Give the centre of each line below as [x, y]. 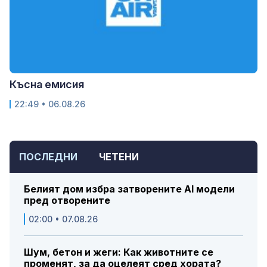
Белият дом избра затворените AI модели [129, 189]
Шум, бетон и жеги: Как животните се [119, 252]
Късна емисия [47, 84]
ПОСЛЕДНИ [48, 156]
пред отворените [67, 200]
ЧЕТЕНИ [119, 156]
